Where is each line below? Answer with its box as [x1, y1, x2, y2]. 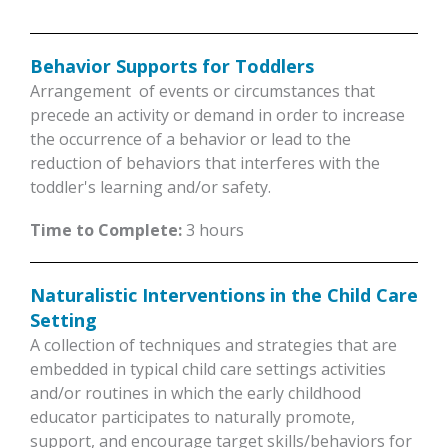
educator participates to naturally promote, [30, 405, 355, 428]
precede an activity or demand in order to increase [30, 103, 405, 126]
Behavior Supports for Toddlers [30, 53, 314, 78]
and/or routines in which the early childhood [30, 381, 361, 404]
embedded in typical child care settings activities [30, 357, 386, 380]
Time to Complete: [30, 218, 182, 241]
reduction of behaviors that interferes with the [30, 151, 380, 174]
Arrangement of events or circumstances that [30, 79, 375, 102]
